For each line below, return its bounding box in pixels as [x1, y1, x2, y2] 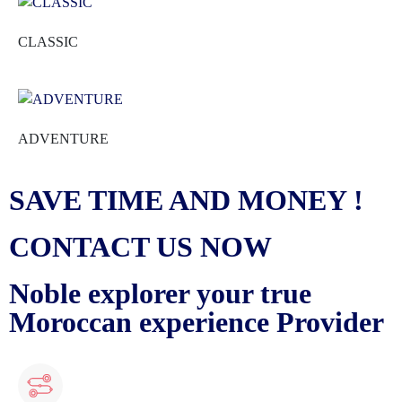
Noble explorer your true [9, 277, 311, 310]
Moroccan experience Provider [9, 306, 384, 339]
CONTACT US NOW [9, 231, 272, 264]
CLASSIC [18, 34, 78, 50]
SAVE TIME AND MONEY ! [9, 184, 363, 217]
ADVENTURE [18, 131, 109, 147]
